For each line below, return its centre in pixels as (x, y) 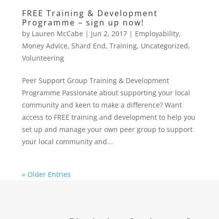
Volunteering (43, 58)
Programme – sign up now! (83, 22)
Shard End (88, 46)
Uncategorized (164, 46)
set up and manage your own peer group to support (107, 129)
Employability (157, 33)
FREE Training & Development (90, 13)
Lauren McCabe (57, 33)
